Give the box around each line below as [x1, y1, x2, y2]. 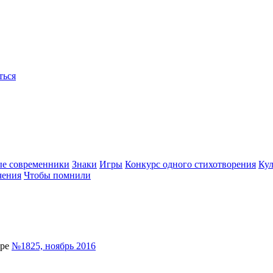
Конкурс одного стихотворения [125, 159, 256, 169]
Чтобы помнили [24, 170, 91, 180]
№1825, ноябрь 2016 [12, 240, 96, 251]
